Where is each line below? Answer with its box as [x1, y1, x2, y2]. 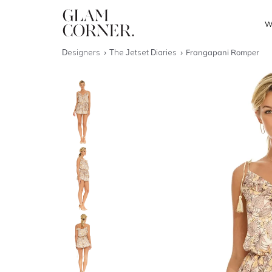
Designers [62, 47, 102, 57]
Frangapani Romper [186, 47, 260, 57]
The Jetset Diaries [109, 47, 179, 57]
